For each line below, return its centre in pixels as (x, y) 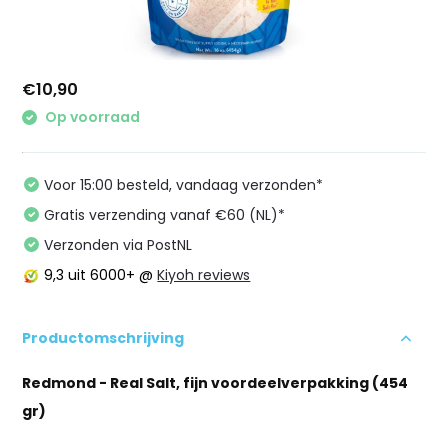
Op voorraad (91, 117)
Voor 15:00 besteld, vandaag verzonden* (184, 184)
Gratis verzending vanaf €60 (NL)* (165, 214)
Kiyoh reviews (204, 274)
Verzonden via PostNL (118, 244)
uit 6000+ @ (111, 274)
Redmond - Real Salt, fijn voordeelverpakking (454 (215, 382)
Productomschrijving (103, 337)
